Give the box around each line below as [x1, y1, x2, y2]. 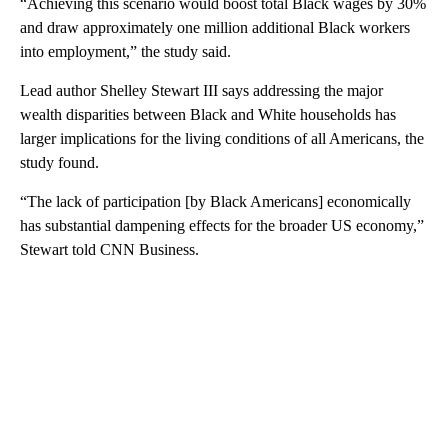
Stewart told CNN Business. [20, 240, 199, 258]
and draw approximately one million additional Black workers [20, 18, 410, 36]
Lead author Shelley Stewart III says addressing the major [20, 81, 383, 99]
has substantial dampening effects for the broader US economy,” [20, 216, 424, 234]
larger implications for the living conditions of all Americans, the [20, 129, 424, 147]
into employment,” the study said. [20, 42, 231, 60]
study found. [20, 153, 99, 171]
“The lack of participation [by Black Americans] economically [20, 192, 411, 210]
